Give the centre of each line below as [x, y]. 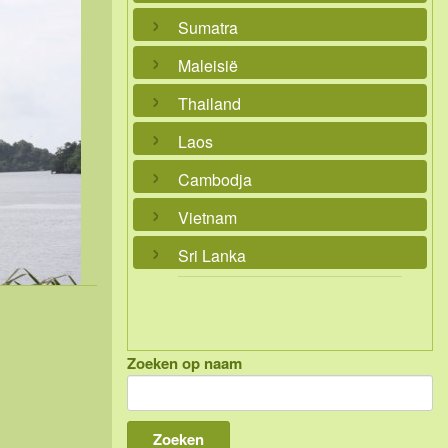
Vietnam [207, 217]
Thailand [209, 103]
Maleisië [208, 65]
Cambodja [215, 179]
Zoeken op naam [184, 363]
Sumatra [208, 27]
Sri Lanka [212, 255]
